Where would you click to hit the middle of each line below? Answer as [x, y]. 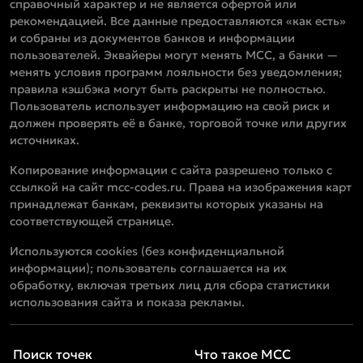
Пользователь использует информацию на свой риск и [170, 107]
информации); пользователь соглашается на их [148, 269]
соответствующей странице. [92, 222]
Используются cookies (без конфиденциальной [147, 252]
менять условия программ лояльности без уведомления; [176, 73]
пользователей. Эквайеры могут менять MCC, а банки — [174, 56]
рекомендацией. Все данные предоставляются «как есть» [178, 21]
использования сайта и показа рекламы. [127, 303]
